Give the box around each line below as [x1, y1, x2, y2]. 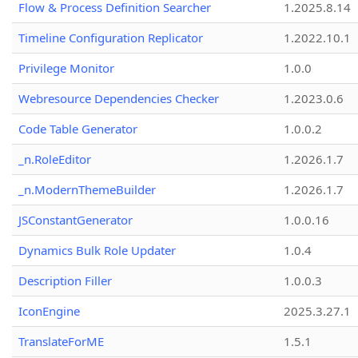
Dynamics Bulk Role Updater [18, 242, 176, 259]
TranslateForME [18, 333, 104, 350]
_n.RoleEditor [18, 151, 91, 168]
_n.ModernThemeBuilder [18, 181, 156, 198]
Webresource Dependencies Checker [18, 90, 219, 107]
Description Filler [18, 272, 112, 289]
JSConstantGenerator [18, 212, 133, 229]
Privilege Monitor [18, 60, 114, 77]
